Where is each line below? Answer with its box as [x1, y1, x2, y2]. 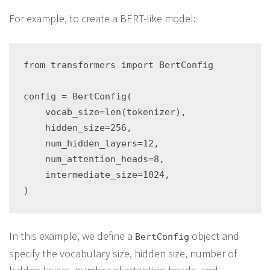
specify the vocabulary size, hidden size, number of [9, 246, 237, 260]
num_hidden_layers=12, [24, 138, 159, 149]
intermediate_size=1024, [24, 169, 170, 180]
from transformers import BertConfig [24, 60, 213, 71]
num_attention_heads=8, [24, 154, 165, 165]
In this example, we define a [9, 229, 135, 243]
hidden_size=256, [24, 122, 132, 133]
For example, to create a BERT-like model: [9, 11, 196, 25]
